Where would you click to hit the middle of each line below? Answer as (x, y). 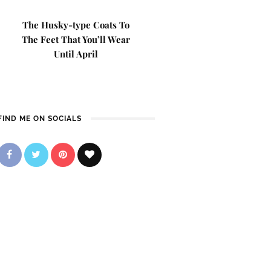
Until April (76, 54)
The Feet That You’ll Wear (76, 39)
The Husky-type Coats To (76, 25)
